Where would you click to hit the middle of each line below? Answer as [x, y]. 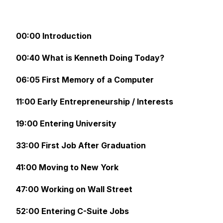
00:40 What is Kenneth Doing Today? [90, 58]
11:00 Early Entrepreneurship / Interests [95, 102]
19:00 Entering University [66, 123]
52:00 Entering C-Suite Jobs [72, 211]
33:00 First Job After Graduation [81, 145]
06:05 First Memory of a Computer [85, 80]
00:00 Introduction [54, 36]
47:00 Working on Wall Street [74, 189]
